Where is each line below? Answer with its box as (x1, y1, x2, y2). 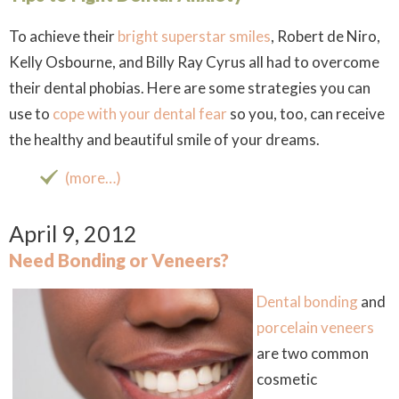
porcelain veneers (256, 318, 374, 337)
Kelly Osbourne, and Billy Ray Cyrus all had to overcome (9, 53, 379, 71)
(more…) (65, 168, 121, 187)
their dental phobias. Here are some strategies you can (9, 78, 370, 97)
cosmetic (256, 370, 317, 388)
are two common (256, 344, 369, 362)
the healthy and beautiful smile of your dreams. (9, 130, 320, 149)
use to (9, 104, 53, 123)
